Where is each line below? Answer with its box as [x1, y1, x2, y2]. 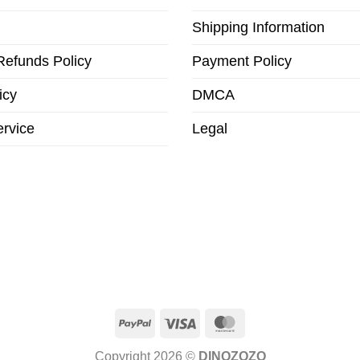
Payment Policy [192, 53, 292, 70]
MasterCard [240, 314, 307, 329]
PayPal [150, 314, 192, 329]
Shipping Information [192, 19, 325, 36]
